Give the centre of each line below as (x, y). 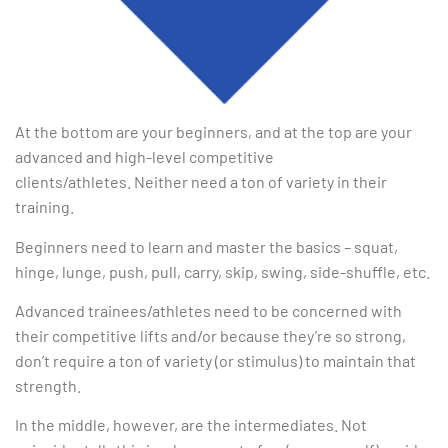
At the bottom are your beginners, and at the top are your (213, 132)
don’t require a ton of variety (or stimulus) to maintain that (215, 361)
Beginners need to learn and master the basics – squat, (206, 246)
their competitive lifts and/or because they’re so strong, (210, 336)
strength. (48, 386)
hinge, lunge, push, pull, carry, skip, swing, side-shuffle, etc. (222, 271)
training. (44, 207)
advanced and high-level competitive (144, 157)
